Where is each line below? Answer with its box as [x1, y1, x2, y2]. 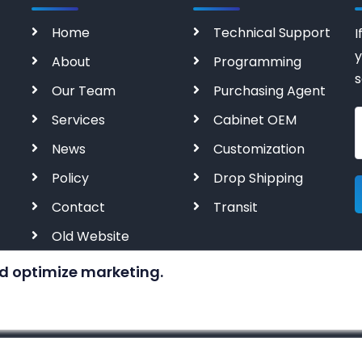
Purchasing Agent [213, 81, 326, 100]
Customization [213, 139, 305, 158]
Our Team [52, 81, 116, 100]
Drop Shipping [213, 168, 303, 187]
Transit [213, 197, 258, 217]
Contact [52, 197, 105, 217]
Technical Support [213, 23, 330, 42]
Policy [52, 168, 89, 187]
